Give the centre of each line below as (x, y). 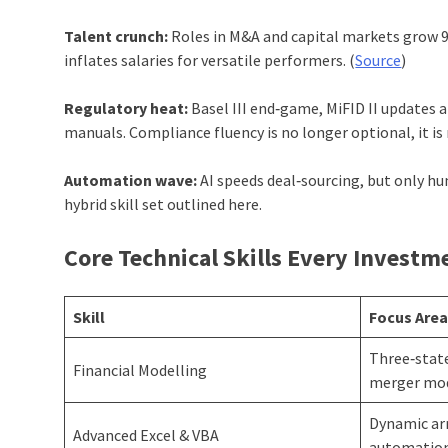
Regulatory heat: (126, 108)
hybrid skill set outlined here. (163, 204)
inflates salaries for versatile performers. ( (210, 60)
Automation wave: (131, 180)
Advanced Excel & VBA (146, 435)
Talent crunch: (116, 36)
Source (378, 60)
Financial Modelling (140, 370)
